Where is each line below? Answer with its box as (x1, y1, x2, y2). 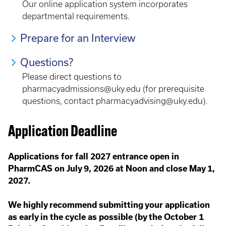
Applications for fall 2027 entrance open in (8, 152, 179, 161)
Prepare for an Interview (20, 32, 136, 44)
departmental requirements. (22, 12, 130, 21)
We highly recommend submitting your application (8, 200, 210, 209)
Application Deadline (8, 125, 117, 140)
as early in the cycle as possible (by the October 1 (8, 212, 204, 221)
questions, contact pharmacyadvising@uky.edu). (22, 96, 207, 105)
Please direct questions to (22, 72, 122, 81)
